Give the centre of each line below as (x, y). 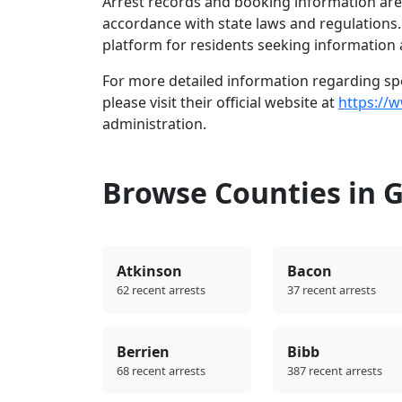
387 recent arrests (335, 370)
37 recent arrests (332, 289)
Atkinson (149, 271)
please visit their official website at (220, 102)
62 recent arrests (161, 289)
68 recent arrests (161, 370)
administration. (154, 123)
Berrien (143, 351)
